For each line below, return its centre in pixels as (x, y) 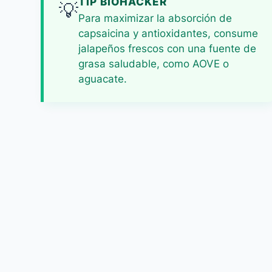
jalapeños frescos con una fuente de (168, 49)
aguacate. (103, 79)
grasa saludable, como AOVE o (154, 64)
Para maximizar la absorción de (155, 18)
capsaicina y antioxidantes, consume (168, 33)
